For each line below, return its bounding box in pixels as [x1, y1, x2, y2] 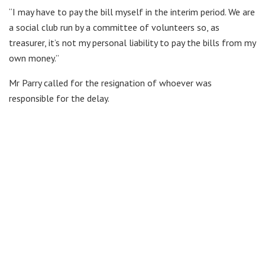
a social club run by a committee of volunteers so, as [9, 21, 219, 33]
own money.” [9, 51, 59, 64]
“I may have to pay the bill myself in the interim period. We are [9, 5, 255, 18]
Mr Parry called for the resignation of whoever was [9, 76, 212, 89]
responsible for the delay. [9, 92, 109, 104]
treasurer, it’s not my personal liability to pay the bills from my [9, 36, 256, 49]
